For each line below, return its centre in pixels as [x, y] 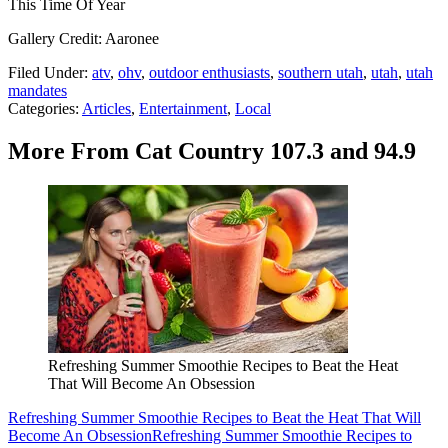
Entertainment [183, 109]
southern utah [320, 73]
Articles [106, 109]
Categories [41, 109]
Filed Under [46, 73]
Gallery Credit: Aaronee [83, 39]
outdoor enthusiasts [209, 73]
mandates [37, 91]
